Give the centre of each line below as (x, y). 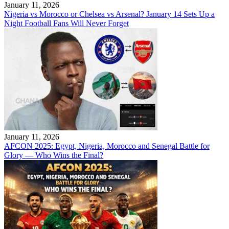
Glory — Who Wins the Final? (54, 155)
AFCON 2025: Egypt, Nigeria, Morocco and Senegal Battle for (107, 146)
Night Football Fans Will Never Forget (66, 24)
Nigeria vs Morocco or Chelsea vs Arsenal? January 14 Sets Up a (109, 14)
